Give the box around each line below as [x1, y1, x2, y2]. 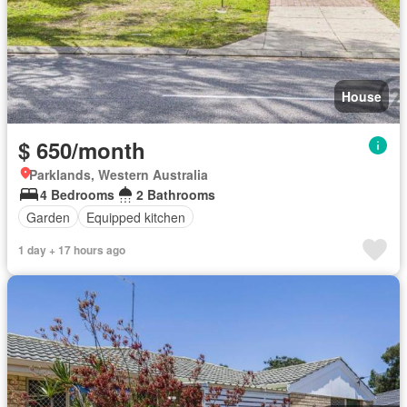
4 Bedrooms [40, 185, 114, 204]
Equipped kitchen [86, 207, 185, 226]
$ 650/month [18, 134, 145, 166]
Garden [26, 207, 70, 226]
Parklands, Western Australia [29, 165, 208, 184]
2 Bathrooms [136, 185, 215, 204]
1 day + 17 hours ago [18, 242, 125, 259]
